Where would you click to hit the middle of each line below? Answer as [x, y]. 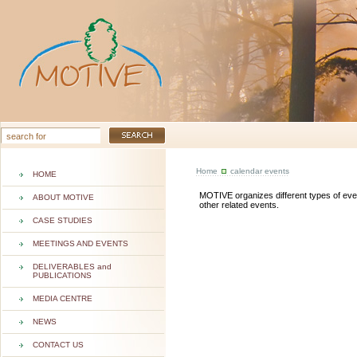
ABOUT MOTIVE [63, 197]
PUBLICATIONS [62, 275]
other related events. [239, 205]
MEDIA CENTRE [63, 298]
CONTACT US [58, 345]
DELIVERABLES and [72, 267]
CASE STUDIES [63, 220]
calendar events [260, 171]
